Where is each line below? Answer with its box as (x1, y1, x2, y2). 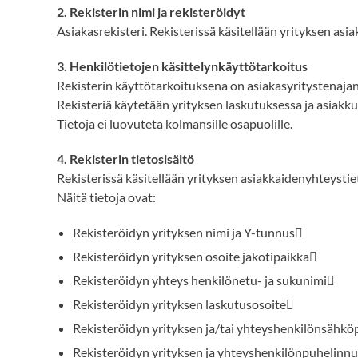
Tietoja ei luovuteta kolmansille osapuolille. (57, 116, 292, 131)
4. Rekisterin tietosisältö (57, 151, 194, 166)
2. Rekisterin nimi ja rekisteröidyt (57, 4, 245, 19)
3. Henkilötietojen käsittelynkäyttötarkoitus (57, 58, 308, 74)
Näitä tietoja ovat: (57, 189, 156, 205)
